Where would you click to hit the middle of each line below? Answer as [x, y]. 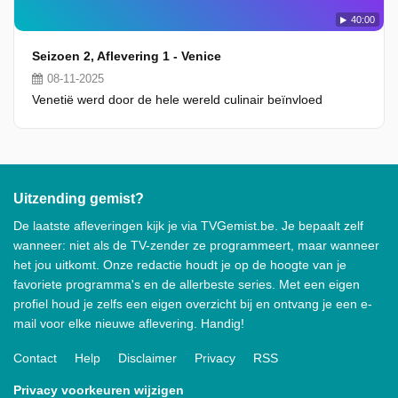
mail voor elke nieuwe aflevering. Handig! [129, 323]
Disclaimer [147, 358]
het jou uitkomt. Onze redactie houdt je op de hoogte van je [180, 265]
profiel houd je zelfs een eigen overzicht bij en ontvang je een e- [193, 304]
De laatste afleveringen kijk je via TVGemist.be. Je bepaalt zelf [188, 226]
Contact [35, 358]
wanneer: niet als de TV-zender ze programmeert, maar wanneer [196, 245]
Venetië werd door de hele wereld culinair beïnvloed [177, 99]
